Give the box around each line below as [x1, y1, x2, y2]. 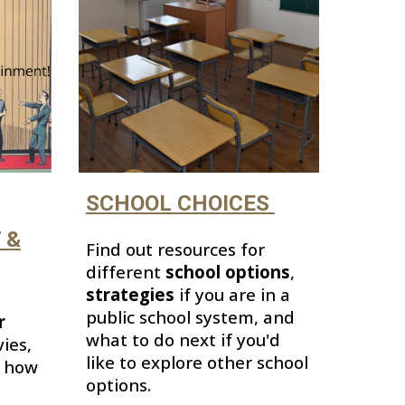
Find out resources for [85, 238, 265, 261]
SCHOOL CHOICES [85, 191, 275, 217]
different [85, 260, 165, 284]
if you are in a [178, 283, 290, 306]
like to [85, 351, 137, 374]
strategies [85, 283, 179, 306]
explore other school [136, 351, 308, 374]
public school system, [85, 306, 263, 329]
